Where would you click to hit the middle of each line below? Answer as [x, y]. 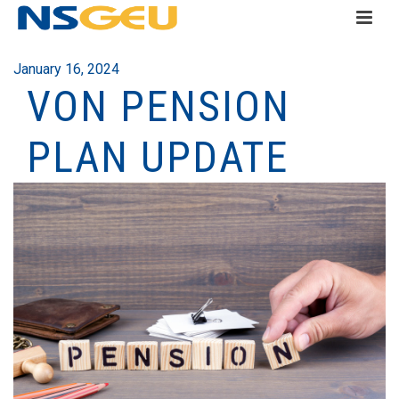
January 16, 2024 [66, 69]
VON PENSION [159, 106]
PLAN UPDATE [158, 157]
